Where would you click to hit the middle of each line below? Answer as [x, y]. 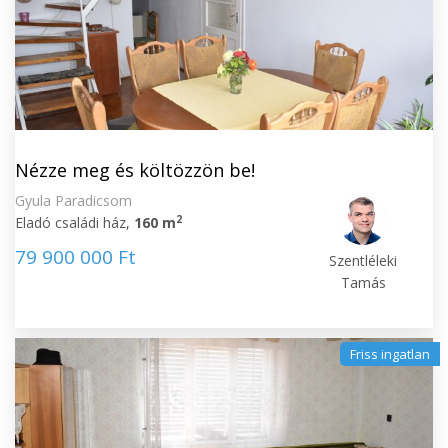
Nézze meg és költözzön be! [135, 170]
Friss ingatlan [390, 354]
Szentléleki [363, 260]
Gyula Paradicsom [73, 200]
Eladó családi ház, [74, 222]
